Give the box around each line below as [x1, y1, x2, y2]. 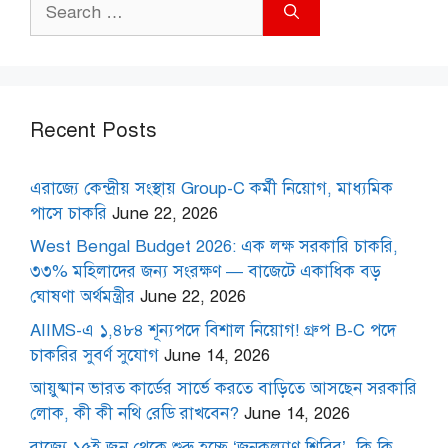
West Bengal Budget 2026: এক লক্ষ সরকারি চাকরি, [30, 236, 398, 258]
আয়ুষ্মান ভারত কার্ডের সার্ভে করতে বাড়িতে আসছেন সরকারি [30, 378, 417, 400]
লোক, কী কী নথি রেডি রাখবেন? [30, 403, 239, 425]
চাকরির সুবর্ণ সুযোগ [30, 344, 159, 366]
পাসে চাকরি [30, 202, 107, 224]
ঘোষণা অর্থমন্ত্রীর [30, 286, 135, 308]
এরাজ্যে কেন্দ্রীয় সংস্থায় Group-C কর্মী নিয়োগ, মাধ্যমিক [30, 177, 393, 199]
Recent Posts [30, 117, 157, 143]
